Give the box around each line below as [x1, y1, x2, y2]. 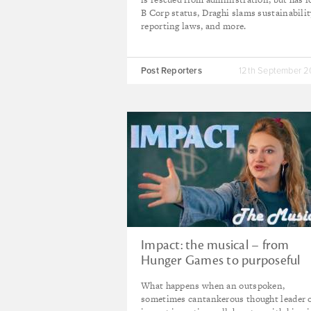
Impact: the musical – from [141, 237, 289, 253]
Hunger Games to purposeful [141, 252, 301, 269]
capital [141, 267, 178, 284]
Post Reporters [141, 65, 202, 76]
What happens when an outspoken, [141, 279, 285, 292]
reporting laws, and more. [141, 19, 246, 33]
